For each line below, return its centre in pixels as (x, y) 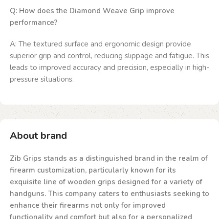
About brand (38, 136)
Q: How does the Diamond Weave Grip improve (92, 11)
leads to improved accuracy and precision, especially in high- (109, 68)
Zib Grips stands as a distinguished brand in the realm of (109, 159)
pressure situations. (42, 79)
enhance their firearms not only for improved (88, 206)
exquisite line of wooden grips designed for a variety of (106, 182)
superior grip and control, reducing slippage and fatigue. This (109, 56)
